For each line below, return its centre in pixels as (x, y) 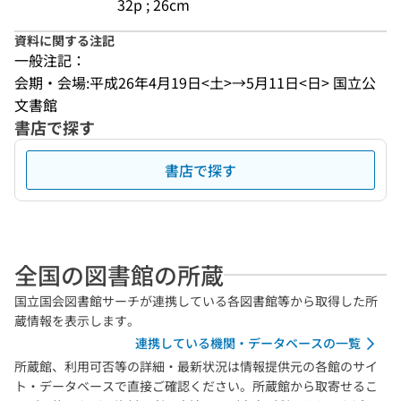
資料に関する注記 (64, 40)
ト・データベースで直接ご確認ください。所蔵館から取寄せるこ (196, 386)
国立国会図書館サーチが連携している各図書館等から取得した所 (196, 301)
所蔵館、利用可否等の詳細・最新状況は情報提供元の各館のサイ (196, 366)
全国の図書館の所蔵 (119, 274)
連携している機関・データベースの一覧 (248, 343)
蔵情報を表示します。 (77, 320)
